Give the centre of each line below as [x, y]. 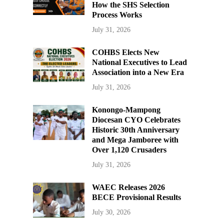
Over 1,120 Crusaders [129, 150]
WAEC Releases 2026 [129, 187]
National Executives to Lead [140, 62]
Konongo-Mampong [126, 110]
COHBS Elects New [126, 52]
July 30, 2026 [111, 212]
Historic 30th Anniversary [136, 130]
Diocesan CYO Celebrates [136, 120]
